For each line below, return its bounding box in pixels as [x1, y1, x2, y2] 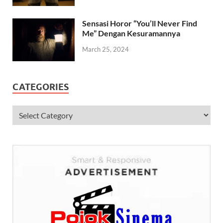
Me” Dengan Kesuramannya [82, 28, 180, 38]
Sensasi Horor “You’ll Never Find [82, 18, 197, 28]
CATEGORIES [12, 82, 69, 93]
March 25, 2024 [82, 45, 129, 53]
